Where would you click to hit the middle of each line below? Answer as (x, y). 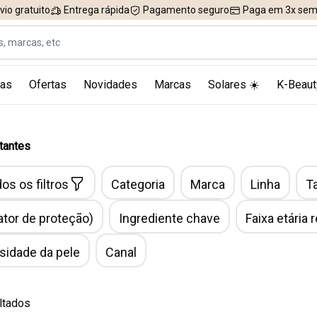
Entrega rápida (96, 10)
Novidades (110, 85)
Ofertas (47, 85)
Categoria (138, 184)
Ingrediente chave (169, 218)
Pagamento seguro (185, 10)
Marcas (172, 85)
